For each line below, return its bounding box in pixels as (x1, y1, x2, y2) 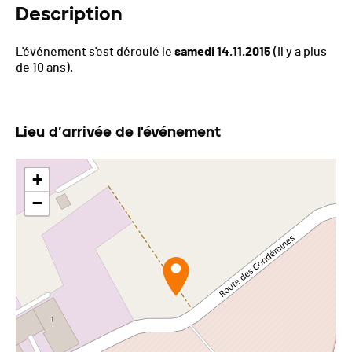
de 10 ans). (16, 61, 73, 75)
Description (16, 2, 123, 26)
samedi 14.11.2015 (174, 46, 271, 59)
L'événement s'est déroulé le (16, 46, 174, 59)
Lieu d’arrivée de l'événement (16, 123, 221, 141)
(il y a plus (271, 46, 327, 59)
